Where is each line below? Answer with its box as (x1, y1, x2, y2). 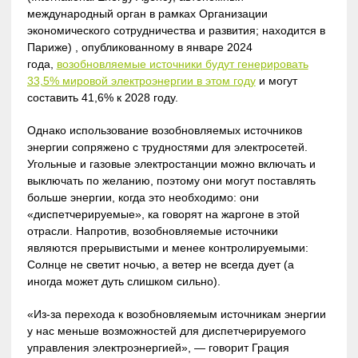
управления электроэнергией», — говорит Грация (26, 340, 289, 354)
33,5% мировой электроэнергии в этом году (26, 74, 256, 87)
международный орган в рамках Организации (26, 6, 268, 20)
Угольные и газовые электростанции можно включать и (26, 157, 316, 170)
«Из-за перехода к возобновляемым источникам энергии (26, 307, 326, 320)
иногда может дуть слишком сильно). (26, 274, 221, 288)
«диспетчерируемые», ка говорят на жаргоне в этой (26, 207, 300, 221)
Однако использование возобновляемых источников (26, 123, 302, 137)
